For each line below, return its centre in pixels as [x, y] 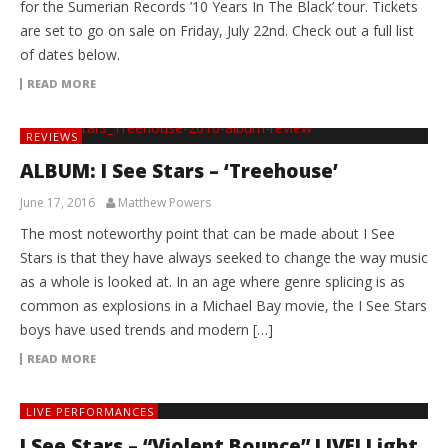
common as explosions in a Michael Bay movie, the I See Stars [223, 305]
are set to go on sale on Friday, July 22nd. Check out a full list [217, 30]
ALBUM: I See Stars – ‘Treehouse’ [179, 170]
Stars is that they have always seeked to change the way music [224, 257]
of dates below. [70, 54]
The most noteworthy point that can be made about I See [207, 233]
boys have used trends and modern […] [146, 329]
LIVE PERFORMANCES [90, 411]
